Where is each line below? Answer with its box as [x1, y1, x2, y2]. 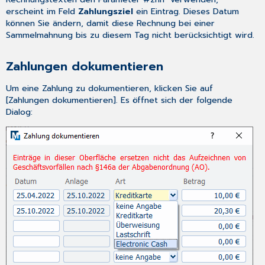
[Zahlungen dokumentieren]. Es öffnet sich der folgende [6, 93, 233, 107]
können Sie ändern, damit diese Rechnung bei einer [6, 16, 215, 30]
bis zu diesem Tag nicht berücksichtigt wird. [73, 28, 255, 41]
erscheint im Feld [6, 4, 79, 18]
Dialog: [6, 105, 33, 119]
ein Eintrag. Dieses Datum [133, 4, 240, 18]
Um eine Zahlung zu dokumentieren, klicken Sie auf [6, 82, 214, 95]
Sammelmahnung [6, 28, 73, 41]
